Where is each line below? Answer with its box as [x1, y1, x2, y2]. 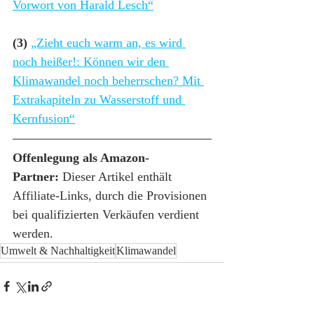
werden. [13, 226, 53, 241]
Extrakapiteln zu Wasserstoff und [13, 93, 185, 107]
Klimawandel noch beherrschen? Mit [13, 74, 204, 88]
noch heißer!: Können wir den [13, 55, 169, 69]
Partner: [13, 170, 59, 184]
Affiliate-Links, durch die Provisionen [13, 189, 210, 203]
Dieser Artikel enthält [59, 170, 175, 184]
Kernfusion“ [13, 111, 75, 126]
